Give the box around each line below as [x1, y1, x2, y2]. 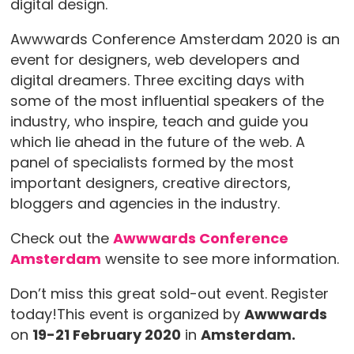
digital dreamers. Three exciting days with [9, 70, 304, 91]
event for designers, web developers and [9, 50, 299, 70]
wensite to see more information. [100, 249, 339, 269]
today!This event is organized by [9, 304, 244, 325]
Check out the [9, 228, 113, 249]
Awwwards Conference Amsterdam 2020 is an [9, 29, 340, 50]
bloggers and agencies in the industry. [9, 194, 280, 214]
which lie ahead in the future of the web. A [9, 132, 305, 153]
